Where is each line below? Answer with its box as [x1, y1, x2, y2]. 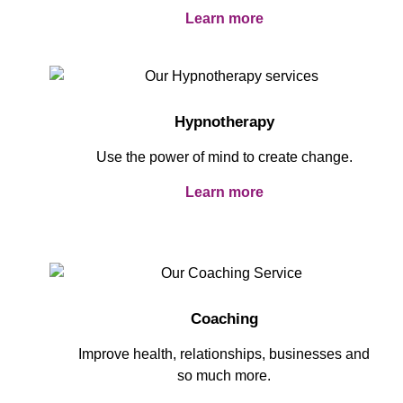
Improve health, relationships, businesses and [78, 345, 370, 362]
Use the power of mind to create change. [95, 149, 353, 166]
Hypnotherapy [174, 113, 274, 131]
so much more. [177, 367, 271, 383]
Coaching [190, 309, 258, 327]
